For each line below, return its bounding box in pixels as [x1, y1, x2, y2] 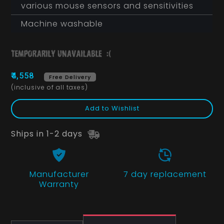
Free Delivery [49, 73, 91, 81]
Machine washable [21, 18, 103, 30]
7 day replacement [123, 168, 206, 180]
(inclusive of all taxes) [11, 83, 88, 92]
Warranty [39, 178, 79, 190]
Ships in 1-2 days [11, 128, 85, 140]
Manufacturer [29, 168, 89, 180]
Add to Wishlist [84, 103, 139, 113]
